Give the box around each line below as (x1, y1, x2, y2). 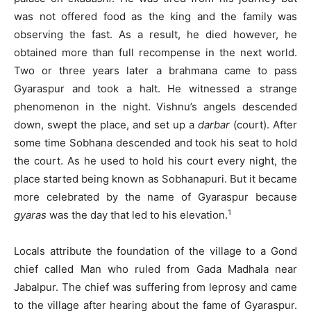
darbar (198, 118, 233, 132)
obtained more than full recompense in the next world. (14, 46, 297, 60)
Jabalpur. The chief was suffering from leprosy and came (14, 280, 297, 294)
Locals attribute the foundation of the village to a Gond (14, 244, 297, 258)
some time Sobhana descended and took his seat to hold (14, 136, 297, 150)
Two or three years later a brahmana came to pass (14, 64, 297, 78)
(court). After (233, 118, 297, 132)
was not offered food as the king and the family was (14, 10, 297, 24)
